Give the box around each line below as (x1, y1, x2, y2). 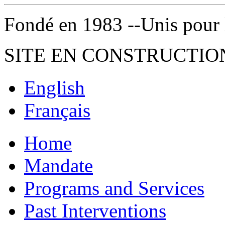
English (24, 76, 85, 98)
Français (24, 99, 90, 121)
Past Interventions (24, 199, 166, 221)
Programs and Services (24, 177, 204, 199)
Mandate (24, 154, 93, 176)
